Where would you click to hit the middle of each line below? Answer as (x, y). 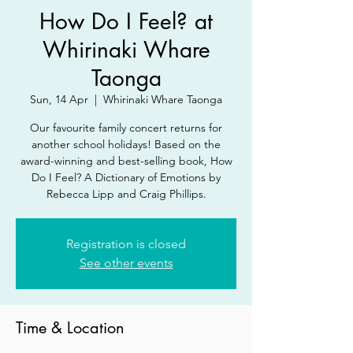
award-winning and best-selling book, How (126, 161)
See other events (126, 263)
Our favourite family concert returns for (126, 128)
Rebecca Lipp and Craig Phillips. (126, 194)
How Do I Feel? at (126, 21)
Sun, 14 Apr (59, 99)
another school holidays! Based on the (126, 144)
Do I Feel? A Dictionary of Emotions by (126, 177)
